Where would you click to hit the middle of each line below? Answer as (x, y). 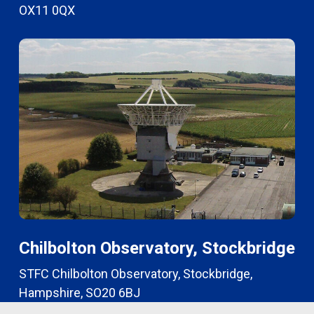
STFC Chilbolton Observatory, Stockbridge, (139, 273)
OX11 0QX (47, 11)
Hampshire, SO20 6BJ (80, 292)
